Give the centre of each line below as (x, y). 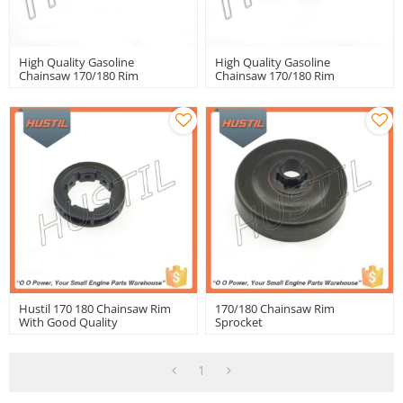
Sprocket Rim (55, 89)
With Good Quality (69, 322)
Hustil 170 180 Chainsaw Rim (95, 309)
